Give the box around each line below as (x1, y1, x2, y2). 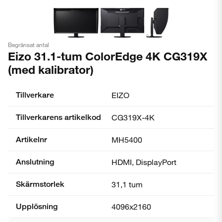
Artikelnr (16, 135, 47, 144)
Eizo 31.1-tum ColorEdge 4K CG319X (8, 49, 207, 63)
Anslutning (16, 157, 54, 166)
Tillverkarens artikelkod (16, 112, 101, 122)
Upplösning (16, 202, 57, 211)
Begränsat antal (8, 41, 49, 49)
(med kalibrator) (8, 62, 94, 76)
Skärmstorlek (16, 179, 64, 189)
